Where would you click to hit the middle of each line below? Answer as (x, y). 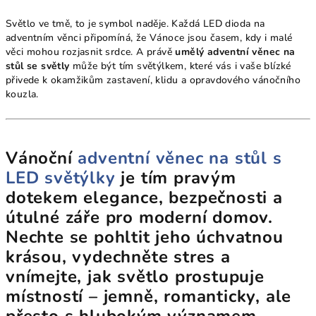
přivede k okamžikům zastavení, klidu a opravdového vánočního (153, 80)
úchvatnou (240, 237)
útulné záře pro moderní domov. (139, 218)
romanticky (210, 297)
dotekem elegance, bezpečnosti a (144, 198)
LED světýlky (61, 178)
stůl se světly (38, 66)
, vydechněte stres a (146, 257)
